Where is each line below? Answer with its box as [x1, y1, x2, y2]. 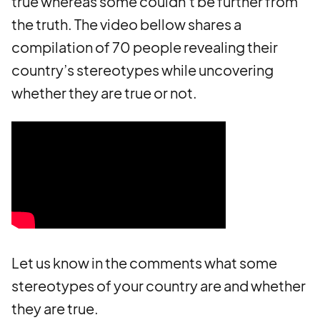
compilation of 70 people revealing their [11, 38, 278, 56]
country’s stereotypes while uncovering [11, 61, 274, 79]
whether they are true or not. [11, 84, 199, 101]
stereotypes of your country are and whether [11, 276, 306, 294]
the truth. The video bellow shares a [11, 15, 241, 33]
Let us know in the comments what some [11, 254, 277, 271]
